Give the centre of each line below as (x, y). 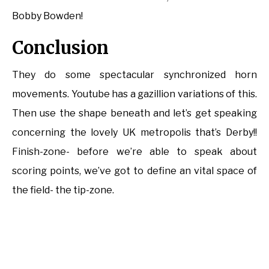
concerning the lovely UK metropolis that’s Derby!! (134, 133)
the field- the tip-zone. (63, 190)
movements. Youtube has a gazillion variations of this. (134, 94)
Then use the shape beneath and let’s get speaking (134, 113)
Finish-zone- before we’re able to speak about (134, 152)
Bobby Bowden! (47, 16)
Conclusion (60, 48)
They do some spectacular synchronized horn (134, 75)
